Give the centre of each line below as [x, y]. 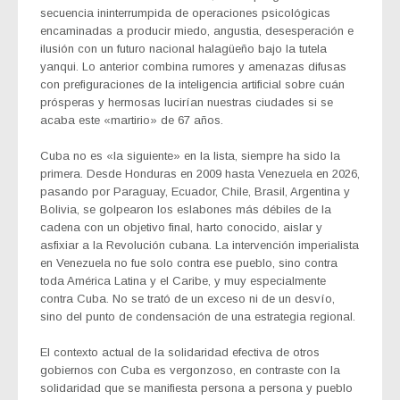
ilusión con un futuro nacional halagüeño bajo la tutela [183, 48]
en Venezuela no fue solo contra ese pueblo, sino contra [189, 262]
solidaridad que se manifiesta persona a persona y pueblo [196, 387]
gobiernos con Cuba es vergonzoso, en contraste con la [190, 370]
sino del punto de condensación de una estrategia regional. [198, 316]
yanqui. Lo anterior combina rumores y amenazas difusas [193, 66]
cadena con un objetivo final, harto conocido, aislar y [181, 227]
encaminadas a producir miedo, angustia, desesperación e [197, 30]
